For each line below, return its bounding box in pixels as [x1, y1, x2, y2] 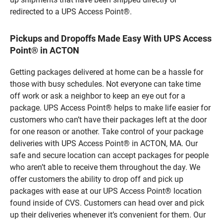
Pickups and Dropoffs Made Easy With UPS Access [10, 33, 212, 44]
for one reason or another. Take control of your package [10, 126, 203, 136]
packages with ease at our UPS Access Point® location [10, 186, 202, 196]
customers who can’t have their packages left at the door [10, 114, 207, 124]
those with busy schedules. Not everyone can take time [10, 79, 201, 89]
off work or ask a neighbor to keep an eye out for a [10, 91, 185, 101]
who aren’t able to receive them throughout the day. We [10, 162, 200, 172]
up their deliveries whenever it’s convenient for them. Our [10, 210, 206, 220]
